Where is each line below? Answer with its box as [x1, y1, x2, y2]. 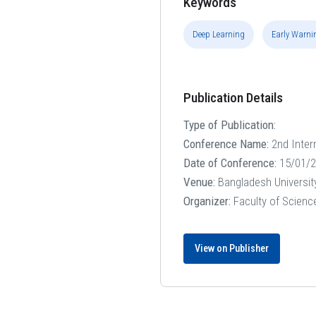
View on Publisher [195, 242, 269, 255]
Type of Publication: [183, 117, 276, 132]
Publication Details [183, 89, 284, 106]
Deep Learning [193, 29, 245, 40]
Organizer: [183, 193, 231, 208]
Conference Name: [183, 136, 269, 151]
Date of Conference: [183, 155, 277, 170]
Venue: [183, 174, 216, 189]
